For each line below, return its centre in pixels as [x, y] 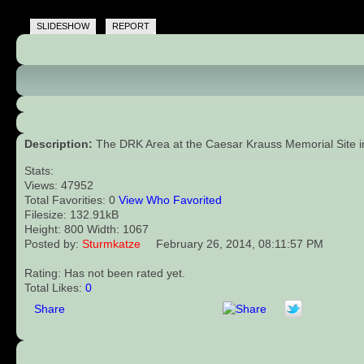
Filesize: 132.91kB [71, 214]
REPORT [131, 26]
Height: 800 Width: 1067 [86, 229]
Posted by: [53, 243]
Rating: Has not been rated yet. [104, 273]
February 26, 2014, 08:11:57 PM [238, 243]
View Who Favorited [170, 199]
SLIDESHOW [63, 26]
